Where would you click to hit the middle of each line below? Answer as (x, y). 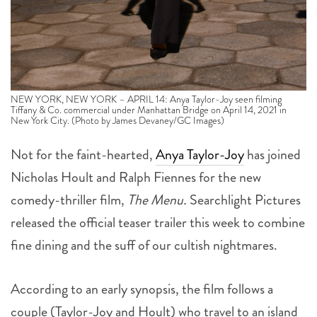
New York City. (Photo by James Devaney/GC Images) (117, 120)
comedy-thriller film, (69, 200)
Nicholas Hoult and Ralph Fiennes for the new (136, 177)
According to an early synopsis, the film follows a (142, 289)
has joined (272, 154)
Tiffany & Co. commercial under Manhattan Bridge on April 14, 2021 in (149, 109)
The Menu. (158, 200)
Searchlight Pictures (245, 200)
